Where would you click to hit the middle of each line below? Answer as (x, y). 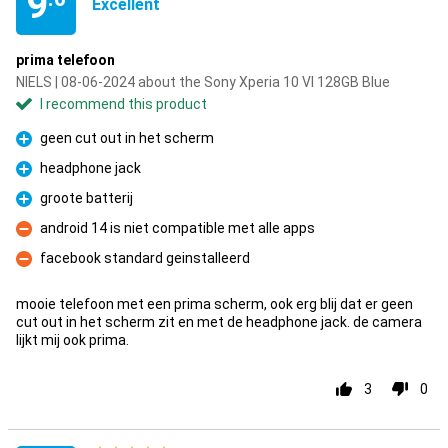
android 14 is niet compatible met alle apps (177, 228)
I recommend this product (123, 104)
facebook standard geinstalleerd (145, 258)
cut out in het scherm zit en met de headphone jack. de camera (219, 322)
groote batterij (86, 198)
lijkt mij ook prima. (72, 340)
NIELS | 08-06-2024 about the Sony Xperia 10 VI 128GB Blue (203, 82)
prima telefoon (65, 60)
